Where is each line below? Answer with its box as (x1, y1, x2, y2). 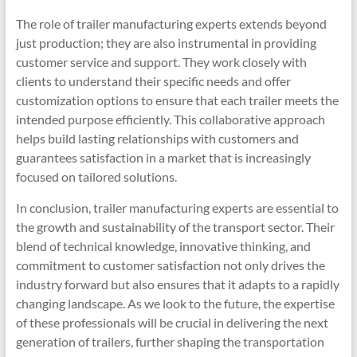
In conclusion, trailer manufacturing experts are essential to (15, 200, 339, 215)
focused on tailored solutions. (15, 169, 177, 184)
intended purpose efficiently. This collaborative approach (15, 112, 325, 127)
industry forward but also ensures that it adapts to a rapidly (15, 277, 339, 292)
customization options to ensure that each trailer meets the (15, 92, 339, 108)
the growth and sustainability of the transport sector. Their (15, 219, 335, 234)
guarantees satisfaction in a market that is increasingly (15, 150, 311, 165)
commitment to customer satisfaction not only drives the (15, 257, 325, 273)
